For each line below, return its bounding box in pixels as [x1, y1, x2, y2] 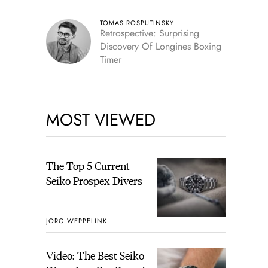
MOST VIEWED [45, 108, 156, 132]
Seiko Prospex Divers [45, 173, 142, 188]
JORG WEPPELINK [45, 215, 107, 226]
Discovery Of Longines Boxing [99, 39, 221, 53]
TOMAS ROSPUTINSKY [99, 18, 174, 28]
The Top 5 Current [45, 158, 130, 173]
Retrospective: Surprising [99, 26, 199, 40]
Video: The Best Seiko [45, 248, 144, 263]
